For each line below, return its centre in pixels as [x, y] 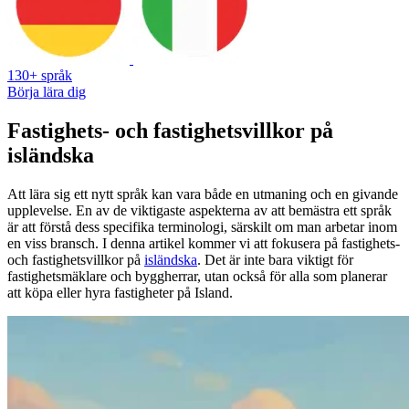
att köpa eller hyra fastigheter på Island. [120, 292]
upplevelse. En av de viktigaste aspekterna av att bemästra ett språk [199, 210]
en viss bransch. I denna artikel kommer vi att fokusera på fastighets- [204, 243]
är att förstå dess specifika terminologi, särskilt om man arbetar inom [202, 226]
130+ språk [40, 75]
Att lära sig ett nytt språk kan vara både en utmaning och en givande [203, 194]
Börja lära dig [47, 91]
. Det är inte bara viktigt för [275, 259]
